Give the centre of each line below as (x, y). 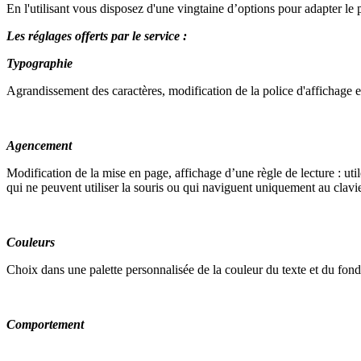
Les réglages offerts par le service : (97, 35)
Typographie (39, 63)
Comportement (45, 324)
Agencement (39, 145)
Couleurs (31, 242)
